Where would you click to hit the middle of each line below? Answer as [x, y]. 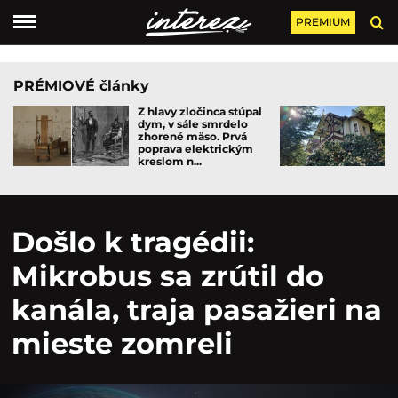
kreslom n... [170, 161]
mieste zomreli [122, 343]
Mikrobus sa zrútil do [168, 276]
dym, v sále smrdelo [193, 124]
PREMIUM [322, 22]
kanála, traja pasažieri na [197, 310]
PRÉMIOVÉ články [81, 86]
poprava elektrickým [195, 149]
